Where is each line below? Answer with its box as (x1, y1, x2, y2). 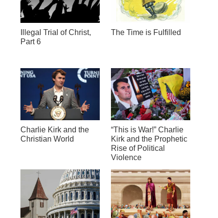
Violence (110, 153, 142, 162)
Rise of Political (110, 144, 165, 153)
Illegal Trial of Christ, (20, 28, 91, 37)
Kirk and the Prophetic (110, 135, 187, 144)
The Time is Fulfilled (110, 28, 181, 37)
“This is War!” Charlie (110, 126, 183, 134)
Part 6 (20, 37, 41, 46)
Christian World (20, 135, 74, 144)
